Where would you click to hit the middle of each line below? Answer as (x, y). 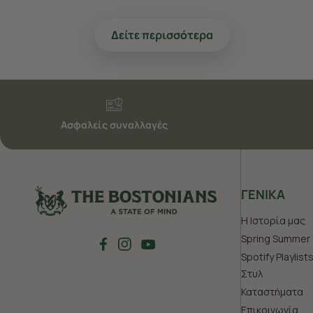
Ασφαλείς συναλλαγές (114, 124)
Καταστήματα (272, 291)
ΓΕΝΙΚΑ (263, 194)
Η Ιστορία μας (273, 220)
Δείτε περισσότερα (162, 35)
